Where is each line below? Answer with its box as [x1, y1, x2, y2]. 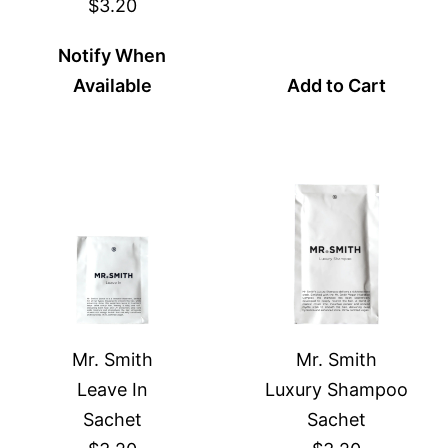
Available [72, 75, 152, 96]
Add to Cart [286, 75, 386, 96]
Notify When [58, 45, 166, 66]
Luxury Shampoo [264, 379, 408, 400]
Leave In [76, 379, 148, 400]
